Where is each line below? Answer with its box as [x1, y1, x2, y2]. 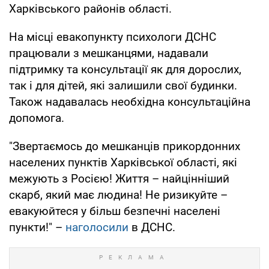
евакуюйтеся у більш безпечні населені [9, 204, 220, 218]
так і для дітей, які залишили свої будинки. [9, 78, 237, 92]
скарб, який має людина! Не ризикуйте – [9, 187, 228, 202]
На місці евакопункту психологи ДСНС [9, 29, 216, 44]
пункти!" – [9, 220, 65, 234]
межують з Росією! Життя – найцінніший [9, 171, 229, 186]
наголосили [65, 220, 128, 234]
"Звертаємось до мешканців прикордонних [9, 139, 240, 153]
